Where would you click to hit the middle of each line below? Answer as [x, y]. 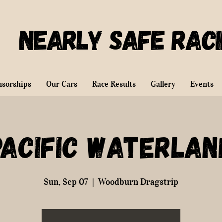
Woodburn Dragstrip [138, 182]
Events [202, 84]
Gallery [163, 84]
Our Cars [62, 84]
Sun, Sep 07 [66, 182]
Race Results [114, 84]
